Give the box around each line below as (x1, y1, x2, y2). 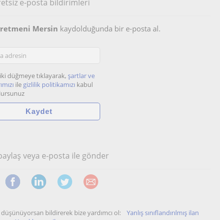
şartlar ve (68, 71, 95, 81)
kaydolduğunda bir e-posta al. (57, 24, 161, 33)
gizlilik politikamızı (23, 80, 75, 89)
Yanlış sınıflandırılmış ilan (127, 208, 199, 218)
